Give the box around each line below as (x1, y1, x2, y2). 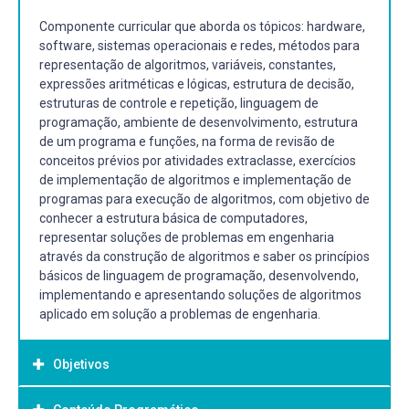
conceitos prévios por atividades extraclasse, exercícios (39, 152, 356, 168)
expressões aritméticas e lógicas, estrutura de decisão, (39, 76, 354, 91)
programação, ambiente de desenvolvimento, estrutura (39, 114, 358, 130)
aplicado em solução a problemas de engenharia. (39, 306, 320, 321)
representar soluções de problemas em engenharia (39, 229, 334, 245)
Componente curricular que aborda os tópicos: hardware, (39, 18, 365, 34)
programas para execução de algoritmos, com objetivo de (39, 191, 370, 206)
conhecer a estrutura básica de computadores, (39, 210, 308, 225)
